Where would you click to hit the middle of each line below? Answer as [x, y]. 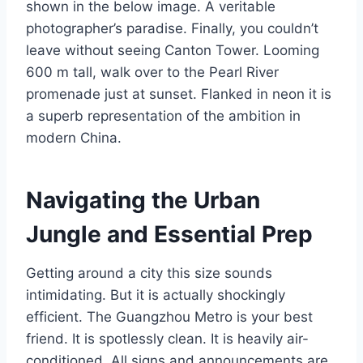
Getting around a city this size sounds [149, 273]
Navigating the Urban [143, 201]
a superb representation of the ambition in [163, 116]
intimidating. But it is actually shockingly [156, 295]
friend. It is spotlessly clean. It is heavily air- [167, 339]
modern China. [74, 138]
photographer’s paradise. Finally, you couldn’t [172, 29]
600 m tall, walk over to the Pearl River [152, 73]
